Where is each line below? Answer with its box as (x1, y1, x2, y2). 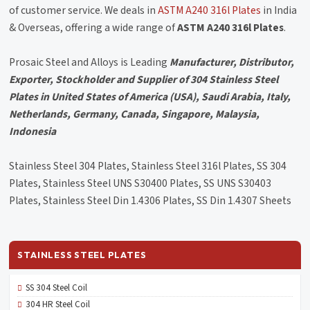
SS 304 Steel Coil (26, 281, 88, 294)
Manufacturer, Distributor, (170, 54, 295, 70)
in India (261, 2, 298, 18)
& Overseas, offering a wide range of (9, 19, 178, 35)
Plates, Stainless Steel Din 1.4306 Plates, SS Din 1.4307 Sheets (9, 192, 292, 208)
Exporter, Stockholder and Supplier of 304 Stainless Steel (9, 71, 279, 87)
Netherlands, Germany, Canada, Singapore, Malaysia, (9, 106, 260, 122)
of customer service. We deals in (9, 2, 158, 18)
